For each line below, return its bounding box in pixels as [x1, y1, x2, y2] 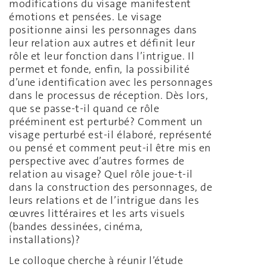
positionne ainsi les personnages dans [9, 23, 197, 38]
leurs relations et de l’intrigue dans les [9, 193, 200, 208]
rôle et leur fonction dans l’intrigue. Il [9, 49, 195, 64]
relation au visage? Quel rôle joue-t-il [9, 167, 193, 182]
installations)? [9, 232, 80, 247]
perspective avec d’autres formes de [9, 154, 185, 169]
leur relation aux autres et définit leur [9, 36, 195, 51]
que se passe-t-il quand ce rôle [9, 101, 160, 116]
